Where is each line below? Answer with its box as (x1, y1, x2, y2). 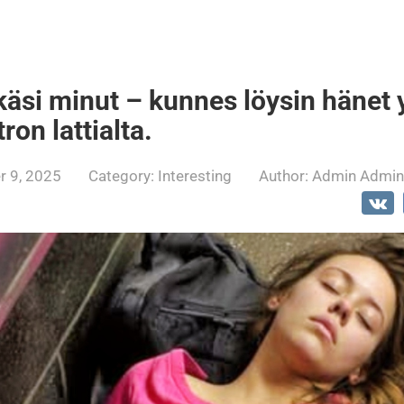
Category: (88, 167, 154, 185)
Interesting (158, 167, 232, 185)
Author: (259, 167, 308, 185)
